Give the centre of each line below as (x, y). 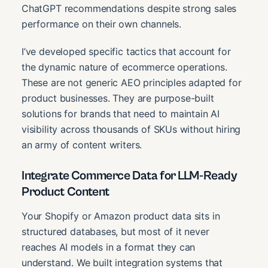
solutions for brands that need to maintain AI (121, 114)
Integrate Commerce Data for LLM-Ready (130, 176)
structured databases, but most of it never (115, 232)
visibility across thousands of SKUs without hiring (131, 130)
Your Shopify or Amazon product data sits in (121, 216)
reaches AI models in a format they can (109, 247)
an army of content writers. (82, 145)
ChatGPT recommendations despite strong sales (129, 9)
